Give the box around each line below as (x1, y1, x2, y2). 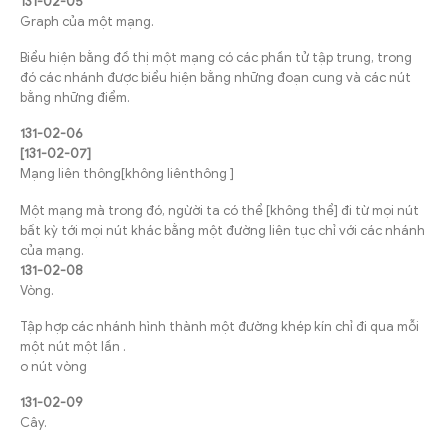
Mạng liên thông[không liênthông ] (20, 165, 234, 183)
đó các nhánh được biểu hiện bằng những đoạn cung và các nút (20, 69, 411, 87)
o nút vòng (20, 357, 87, 375)
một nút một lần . (20, 337, 126, 355)
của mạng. (20, 241, 84, 259)
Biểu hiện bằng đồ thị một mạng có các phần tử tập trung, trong (20, 49, 412, 67)
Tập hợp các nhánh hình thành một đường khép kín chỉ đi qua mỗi (20, 317, 419, 335)
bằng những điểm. (20, 89, 130, 107)
